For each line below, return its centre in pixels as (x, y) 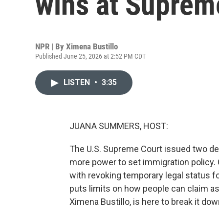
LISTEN (78, 82)
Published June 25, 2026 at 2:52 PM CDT (90, 56)
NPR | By (51, 46)
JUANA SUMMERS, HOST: (119, 126)
